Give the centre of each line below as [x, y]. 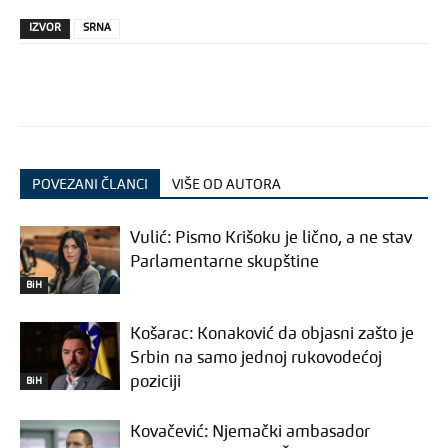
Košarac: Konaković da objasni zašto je [272, 334]
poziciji [155, 382]
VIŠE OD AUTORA [226, 184]
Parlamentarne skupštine [224, 262]
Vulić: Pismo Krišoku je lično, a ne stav [271, 238]
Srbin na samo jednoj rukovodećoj [256, 358]
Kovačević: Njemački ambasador [250, 432]
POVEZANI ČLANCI [90, 184]
